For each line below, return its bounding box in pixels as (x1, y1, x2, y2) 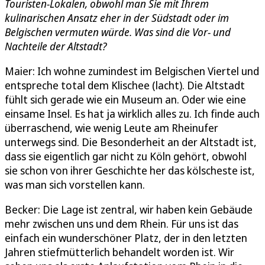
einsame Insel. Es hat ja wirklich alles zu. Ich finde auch (5, 106, 260, 121)
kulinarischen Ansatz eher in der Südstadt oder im (5, 11, 229, 25)
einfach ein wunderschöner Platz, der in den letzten (5, 231, 247, 245)
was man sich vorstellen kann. (5, 177, 145, 192)
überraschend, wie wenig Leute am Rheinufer (5, 121, 218, 135)
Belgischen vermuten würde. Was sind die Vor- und (5, 25, 231, 40)
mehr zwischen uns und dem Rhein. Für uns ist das (5, 216, 238, 231)
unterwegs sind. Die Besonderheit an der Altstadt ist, (5, 135, 257, 150)
